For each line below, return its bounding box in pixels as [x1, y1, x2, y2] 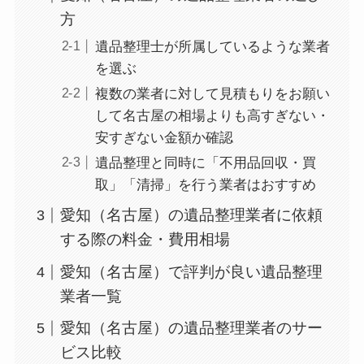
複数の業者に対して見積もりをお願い [94, 85, 330, 102]
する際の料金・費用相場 [60, 231, 231, 249]
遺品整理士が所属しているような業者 [94, 38, 330, 54]
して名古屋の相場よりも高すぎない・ [94, 107, 330, 123]
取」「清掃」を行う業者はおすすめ [94, 177, 316, 193]
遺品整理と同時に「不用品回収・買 [94, 155, 316, 171]
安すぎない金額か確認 [94, 129, 233, 145]
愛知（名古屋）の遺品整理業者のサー [60, 319, 323, 337]
